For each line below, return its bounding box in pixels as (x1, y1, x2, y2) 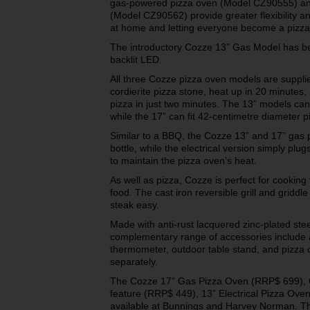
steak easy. (110, 199, 159, 210)
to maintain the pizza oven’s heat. (110, 155, 257, 166)
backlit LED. (110, 54, 162, 65)
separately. (110, 256, 158, 267)
